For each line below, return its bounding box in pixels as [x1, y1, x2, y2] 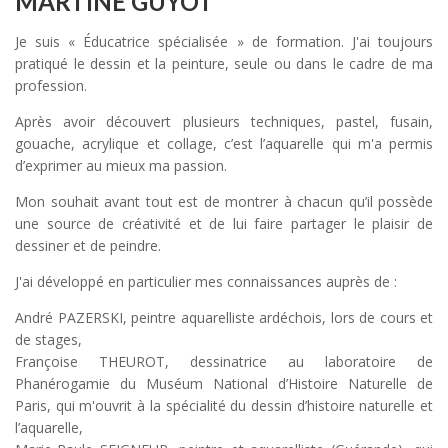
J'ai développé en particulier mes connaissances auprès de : [15, 271, 397, 291]
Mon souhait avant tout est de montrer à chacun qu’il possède [15, 191, 433, 211]
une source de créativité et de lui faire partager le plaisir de [15, 213, 433, 233]
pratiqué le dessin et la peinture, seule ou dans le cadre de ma [15, 53, 433, 73]
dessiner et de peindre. [15, 235, 161, 255]
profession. [15, 75, 87, 95]
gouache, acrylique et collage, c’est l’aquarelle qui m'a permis [15, 133, 433, 153]
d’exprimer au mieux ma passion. [15, 155, 227, 175]
